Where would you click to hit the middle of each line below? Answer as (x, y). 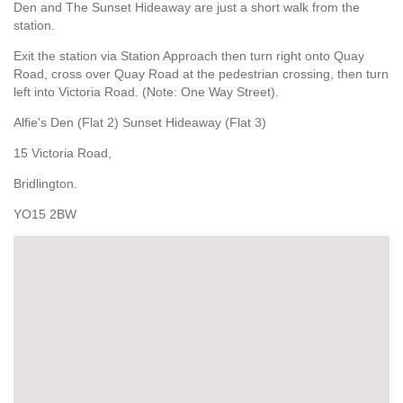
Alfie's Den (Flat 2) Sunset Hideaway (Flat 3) (140, 123)
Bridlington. (45, 184)
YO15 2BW (45, 215)
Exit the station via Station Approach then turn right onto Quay (189, 56)
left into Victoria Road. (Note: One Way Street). (146, 92)
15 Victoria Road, (63, 153)
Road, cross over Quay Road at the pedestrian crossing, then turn (201, 74)
